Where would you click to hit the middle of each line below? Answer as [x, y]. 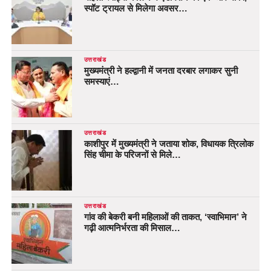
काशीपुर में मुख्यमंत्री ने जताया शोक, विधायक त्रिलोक [168, 143]
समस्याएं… [101, 81]
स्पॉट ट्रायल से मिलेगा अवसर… [135, 8]
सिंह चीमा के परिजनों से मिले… [132, 154]
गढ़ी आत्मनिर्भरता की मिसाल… [132, 227]
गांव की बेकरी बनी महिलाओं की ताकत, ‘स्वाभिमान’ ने [165, 217]
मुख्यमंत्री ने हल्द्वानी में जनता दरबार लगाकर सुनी [161, 70]
